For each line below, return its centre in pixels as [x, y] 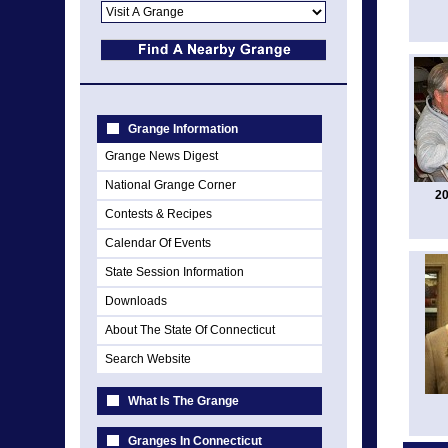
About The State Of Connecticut [190, 330]
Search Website [148, 359]
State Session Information [174, 272]
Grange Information [183, 129]
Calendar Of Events [158, 243]
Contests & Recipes [158, 214]
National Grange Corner [170, 185]
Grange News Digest [161, 156]
